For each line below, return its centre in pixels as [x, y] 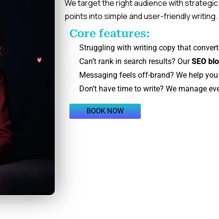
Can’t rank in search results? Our [135, 62]
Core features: [109, 34]
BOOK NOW [105, 111]
